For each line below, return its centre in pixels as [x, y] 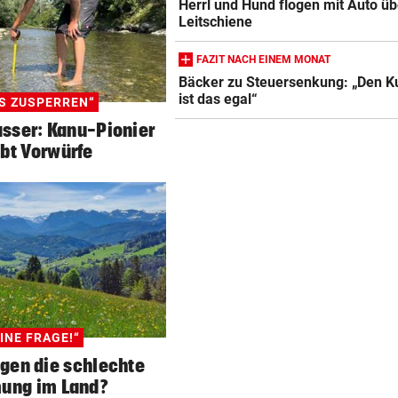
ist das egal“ [219, 99]
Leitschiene [216, 22]
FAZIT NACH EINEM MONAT [263, 59]
